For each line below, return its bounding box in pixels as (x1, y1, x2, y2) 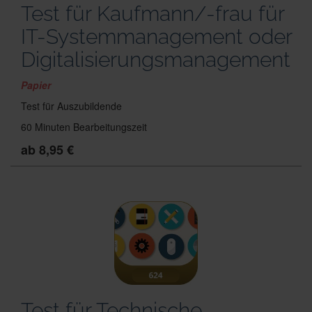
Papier (21, 78, 54, 92)
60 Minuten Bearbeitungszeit (21, 120, 147, 134)
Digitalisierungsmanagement (21, 47, 290, 72)
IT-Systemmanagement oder (21, 24, 292, 49)
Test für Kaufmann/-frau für (21, 1, 284, 26)
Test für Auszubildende (21, 99, 122, 113)
